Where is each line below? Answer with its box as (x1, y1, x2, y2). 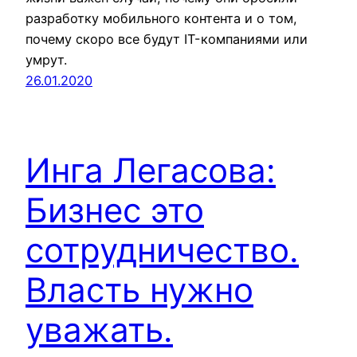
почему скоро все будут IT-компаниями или (25, 30, 308, 47)
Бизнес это (25, 189, 204, 230)
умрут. (25, 51, 67, 68)
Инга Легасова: (25, 149, 276, 190)
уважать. (25, 308, 173, 350)
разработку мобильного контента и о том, (25, 10, 297, 26)
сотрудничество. (25, 229, 299, 270)
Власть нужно (25, 269, 253, 310)
